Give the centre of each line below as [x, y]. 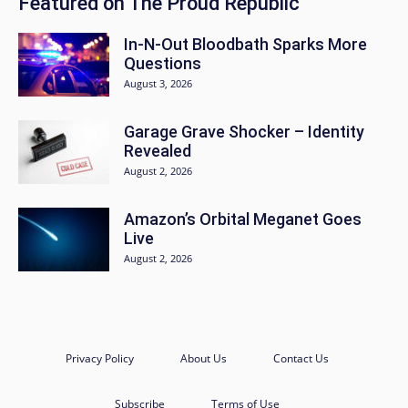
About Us [203, 359]
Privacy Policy [99, 359]
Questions [163, 64]
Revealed [158, 151]
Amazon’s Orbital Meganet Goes [243, 219]
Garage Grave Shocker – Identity [244, 132]
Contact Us [301, 359]
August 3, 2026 [158, 84]
